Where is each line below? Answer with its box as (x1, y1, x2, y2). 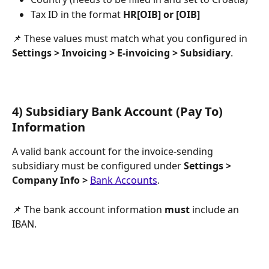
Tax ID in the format (31, 7, 123, 21)
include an (190, 202, 241, 216)
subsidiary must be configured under (12, 159, 184, 173)
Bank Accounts (90, 174, 157, 187)
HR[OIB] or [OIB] (123, 7, 200, 21)
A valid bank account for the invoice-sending (12, 145, 216, 159)
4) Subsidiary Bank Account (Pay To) (12, 103, 226, 120)
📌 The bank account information (12, 202, 165, 216)
